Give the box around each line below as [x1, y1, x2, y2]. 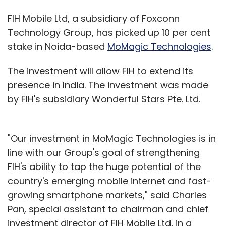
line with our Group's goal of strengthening [8, 146, 200, 159]
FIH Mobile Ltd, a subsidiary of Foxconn [8, 12, 180, 25]
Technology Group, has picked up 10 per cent [8, 26, 210, 39]
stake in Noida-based [8, 40, 107, 53]
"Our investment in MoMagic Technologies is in [8, 132, 216, 145]
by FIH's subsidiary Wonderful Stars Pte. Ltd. [8, 92, 200, 105]
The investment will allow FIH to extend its [8, 64, 193, 77]
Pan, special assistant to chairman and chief [8, 202, 208, 215]
